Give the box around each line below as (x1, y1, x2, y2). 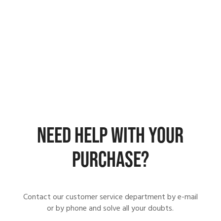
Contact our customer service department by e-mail (23, 190, 198, 204)
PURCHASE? (72, 146, 149, 174)
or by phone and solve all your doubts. (47, 202, 174, 215)
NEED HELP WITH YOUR (37, 122, 184, 149)
